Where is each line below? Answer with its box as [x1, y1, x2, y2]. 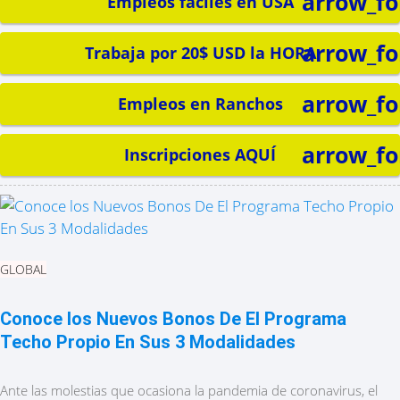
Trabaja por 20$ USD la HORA [84, 42, 316, 63]
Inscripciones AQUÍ [124, 144, 276, 165]
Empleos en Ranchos [117, 93, 283, 114]
